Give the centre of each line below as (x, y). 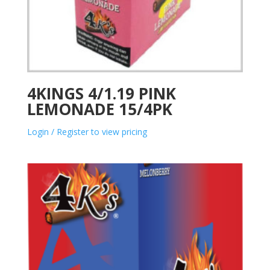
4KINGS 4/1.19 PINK (101, 93)
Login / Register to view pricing (87, 131)
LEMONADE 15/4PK (99, 109)
